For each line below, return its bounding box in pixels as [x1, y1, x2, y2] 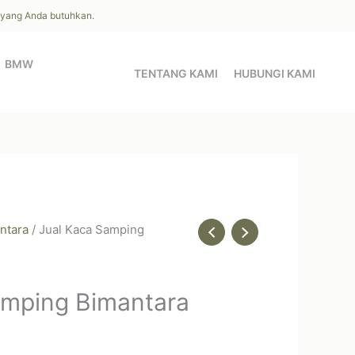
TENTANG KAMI [134, 67, 218, 80]
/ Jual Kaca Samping [29, 222, 144, 237]
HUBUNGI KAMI [234, 67, 315, 80]
